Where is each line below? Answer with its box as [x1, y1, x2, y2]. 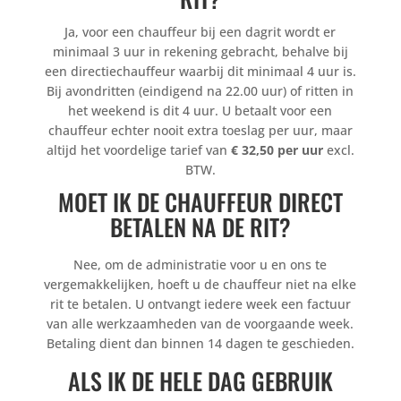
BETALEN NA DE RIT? [109, 209, 291, 245]
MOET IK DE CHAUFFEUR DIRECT [57, 184, 343, 220]
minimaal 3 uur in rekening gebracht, [52, 43, 278, 61]
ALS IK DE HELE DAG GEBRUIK [67, 363, 333, 399]
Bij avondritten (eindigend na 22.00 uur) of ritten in [47, 82, 354, 100]
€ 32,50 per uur [230, 141, 323, 159]
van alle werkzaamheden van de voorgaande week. [47, 315, 354, 333]
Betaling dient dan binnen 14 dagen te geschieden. [46, 335, 354, 353]
